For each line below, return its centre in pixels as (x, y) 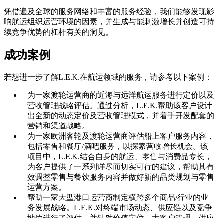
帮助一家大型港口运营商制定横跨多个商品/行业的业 (118, 197)
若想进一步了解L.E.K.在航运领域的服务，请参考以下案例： (108, 77)
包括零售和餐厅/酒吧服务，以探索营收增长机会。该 (118, 146)
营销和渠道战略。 (58, 126)
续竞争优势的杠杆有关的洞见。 (58, 32)
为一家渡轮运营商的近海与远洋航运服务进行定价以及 (121, 95)
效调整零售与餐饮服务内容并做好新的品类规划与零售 (121, 177)
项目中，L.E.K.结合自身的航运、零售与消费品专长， (120, 156)
